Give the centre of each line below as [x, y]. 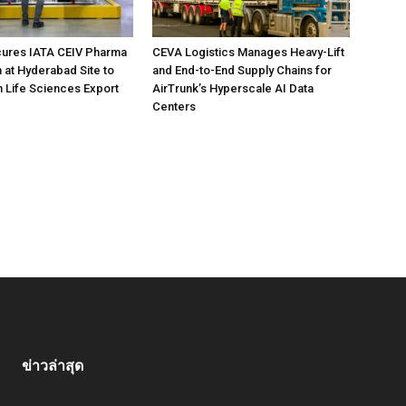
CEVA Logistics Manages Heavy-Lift [248, 52]
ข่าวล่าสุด [53, 366]
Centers [174, 106]
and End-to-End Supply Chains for [242, 70]
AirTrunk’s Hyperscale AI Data [233, 88]
